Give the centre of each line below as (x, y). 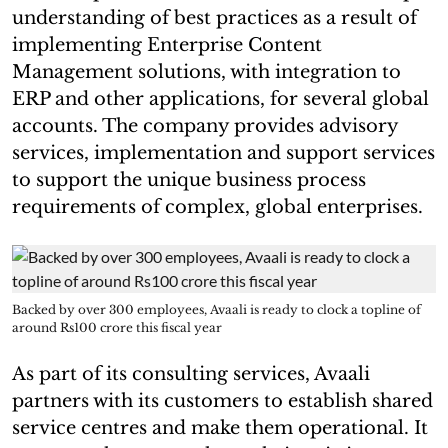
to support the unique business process (189, 179)
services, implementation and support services (223, 152)
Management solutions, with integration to (206, 71)
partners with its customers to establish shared (222, 400)
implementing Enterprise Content (167, 44)
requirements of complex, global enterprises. (217, 206)
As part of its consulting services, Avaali (191, 373)
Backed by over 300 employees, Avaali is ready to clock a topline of (216, 309)
